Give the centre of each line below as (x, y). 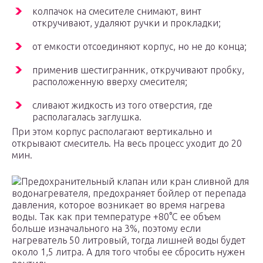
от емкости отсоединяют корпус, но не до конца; (139, 47)
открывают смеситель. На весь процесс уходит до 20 (127, 144)
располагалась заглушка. (87, 117)
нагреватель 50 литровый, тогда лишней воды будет (129, 240)
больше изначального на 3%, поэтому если (106, 229)
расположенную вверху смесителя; (110, 82)
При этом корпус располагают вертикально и (112, 132)
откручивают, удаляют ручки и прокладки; (127, 23)
